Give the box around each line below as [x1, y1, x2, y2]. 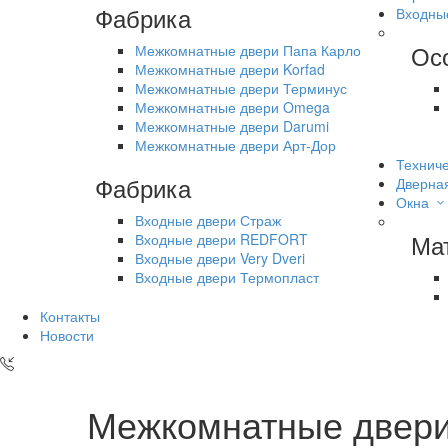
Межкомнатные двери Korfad [135, 58, 325, 79]
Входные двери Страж [135, 209, 281, 230]
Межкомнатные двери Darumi [135, 115, 329, 136]
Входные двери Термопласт [135, 266, 319, 287]
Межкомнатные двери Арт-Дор [135, 134, 336, 155]
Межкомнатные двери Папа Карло [135, 39, 361, 60]
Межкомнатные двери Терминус [135, 77, 347, 98]
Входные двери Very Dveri [135, 247, 305, 268]
